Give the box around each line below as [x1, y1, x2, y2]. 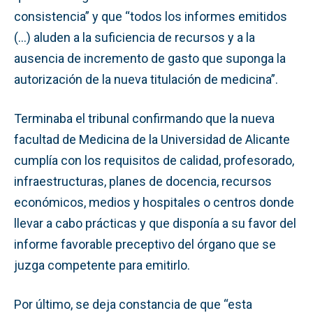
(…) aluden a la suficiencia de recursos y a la [14, 29, 255, 45]
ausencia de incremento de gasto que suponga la [14, 50, 286, 66]
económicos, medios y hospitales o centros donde [14, 194, 294, 210]
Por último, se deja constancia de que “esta [14, 296, 252, 312]
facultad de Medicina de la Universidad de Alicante [14, 131, 290, 147]
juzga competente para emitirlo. [14, 257, 190, 272]
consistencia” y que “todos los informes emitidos [14, 8, 287, 24]
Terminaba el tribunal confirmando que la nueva [14, 110, 275, 126]
